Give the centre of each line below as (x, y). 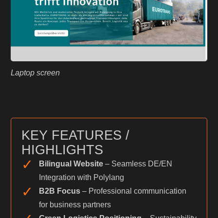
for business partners (75, 204)
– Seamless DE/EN (137, 163)
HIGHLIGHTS (62, 149)
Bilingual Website (71, 163)
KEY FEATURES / (75, 135)
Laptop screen (36, 73)
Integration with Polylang (81, 177)
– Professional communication (133, 191)
